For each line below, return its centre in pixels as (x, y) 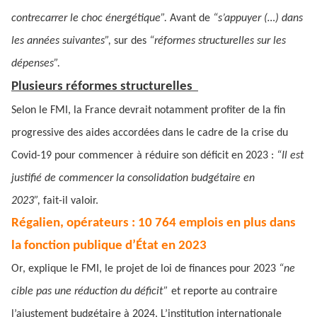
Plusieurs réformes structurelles (105, 87)
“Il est (290, 156)
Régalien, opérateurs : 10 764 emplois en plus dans (154, 223)
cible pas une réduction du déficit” (91, 292)
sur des (132, 41)
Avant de (191, 18)
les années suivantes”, (63, 41)
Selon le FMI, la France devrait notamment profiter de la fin (148, 110)
